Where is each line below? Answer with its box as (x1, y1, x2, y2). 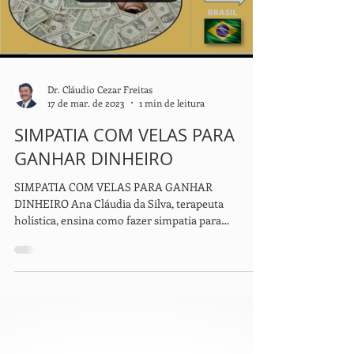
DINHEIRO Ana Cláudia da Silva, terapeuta (14, 228, 224, 243)
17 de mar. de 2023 (47, 128, 125, 141)
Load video (99, 10, 153, 26)
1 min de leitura (139, 128, 205, 141)
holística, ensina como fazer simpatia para (14, 244, 221, 259)
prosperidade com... (14, 261, 111, 276)
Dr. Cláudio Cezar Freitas (47, 114, 153, 127)
